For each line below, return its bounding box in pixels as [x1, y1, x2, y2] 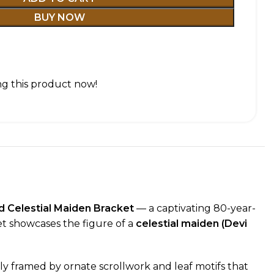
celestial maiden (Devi [136, 218, 247, 229]
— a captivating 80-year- [134, 202, 256, 214]
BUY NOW [34, 12, 85, 23]
